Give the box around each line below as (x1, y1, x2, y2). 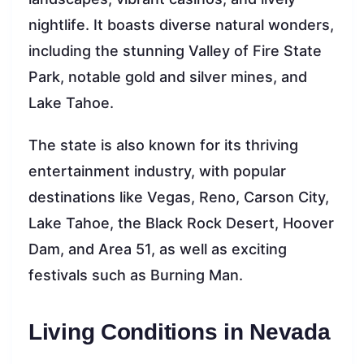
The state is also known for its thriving (28, 136, 298, 154)
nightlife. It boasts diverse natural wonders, (28, 16, 334, 34)
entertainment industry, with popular (28, 162, 286, 180)
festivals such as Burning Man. (28, 266, 243, 284)
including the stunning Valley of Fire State (28, 42, 322, 60)
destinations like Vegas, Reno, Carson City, (28, 188, 329, 206)
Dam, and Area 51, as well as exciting (28, 240, 287, 258)
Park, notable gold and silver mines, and (28, 68, 307, 86)
